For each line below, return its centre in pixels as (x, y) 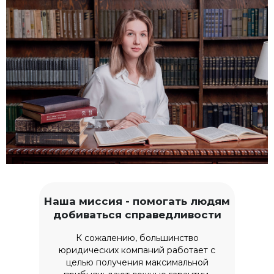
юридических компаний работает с (137, 250)
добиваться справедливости (137, 215)
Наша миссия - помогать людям (137, 202)
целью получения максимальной (137, 263)
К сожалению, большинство (137, 238)
